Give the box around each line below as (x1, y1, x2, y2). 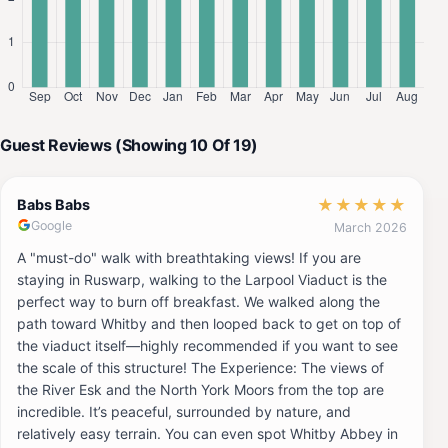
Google (31, 217, 72, 233)
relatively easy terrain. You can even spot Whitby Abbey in (17, 424, 398, 442)
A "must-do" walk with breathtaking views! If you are (17, 248, 361, 266)
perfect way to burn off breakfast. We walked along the (17, 292, 380, 310)
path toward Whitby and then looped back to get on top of (17, 314, 401, 332)
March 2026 (334, 219, 407, 235)
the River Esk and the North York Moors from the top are (17, 380, 384, 398)
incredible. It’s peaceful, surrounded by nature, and (17, 402, 351, 420)
